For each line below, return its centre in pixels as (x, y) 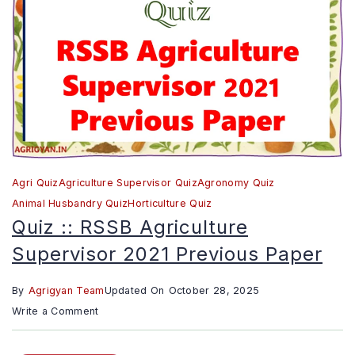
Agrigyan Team (66, 290)
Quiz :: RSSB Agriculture (130, 227)
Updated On (134, 290)
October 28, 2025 (214, 290)
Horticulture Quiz (170, 203)
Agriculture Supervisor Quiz (128, 182)
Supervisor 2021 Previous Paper (167, 254)
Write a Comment (55, 311)
